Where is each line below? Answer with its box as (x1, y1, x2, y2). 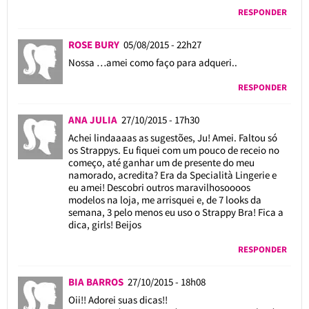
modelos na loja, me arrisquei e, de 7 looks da (68, 192, 261, 206)
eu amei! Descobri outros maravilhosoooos (68, 180, 250, 194)
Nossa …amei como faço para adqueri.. (68, 55, 237, 69)
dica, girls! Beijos (68, 217, 141, 231)
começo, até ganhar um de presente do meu (68, 155, 255, 169)
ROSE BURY (68, 37, 119, 51)
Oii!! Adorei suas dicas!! (68, 292, 168, 306)
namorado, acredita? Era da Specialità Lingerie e (68, 168, 277, 181)
